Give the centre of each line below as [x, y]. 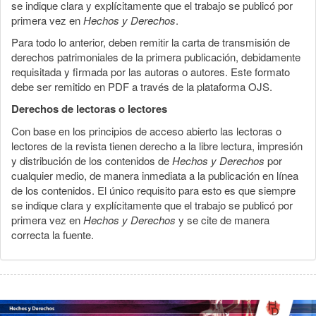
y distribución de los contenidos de [92, 160]
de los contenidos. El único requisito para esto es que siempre [153, 190]
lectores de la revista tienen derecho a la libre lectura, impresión [157, 145]
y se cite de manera [223, 219]
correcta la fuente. [53, 234]
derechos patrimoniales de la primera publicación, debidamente [156, 56]
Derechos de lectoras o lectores [89, 108]
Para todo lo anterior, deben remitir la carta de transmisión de [151, 42]
